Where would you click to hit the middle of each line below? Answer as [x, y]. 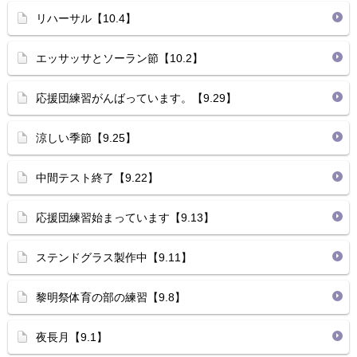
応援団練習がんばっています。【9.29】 [136, 98]
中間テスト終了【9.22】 [97, 178]
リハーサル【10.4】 [86, 18]
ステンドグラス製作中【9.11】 [114, 257]
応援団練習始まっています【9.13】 [125, 218]
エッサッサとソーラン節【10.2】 [120, 58]
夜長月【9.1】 [72, 337]
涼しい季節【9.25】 [86, 138]
